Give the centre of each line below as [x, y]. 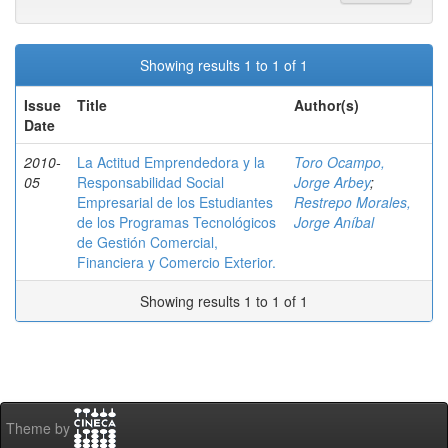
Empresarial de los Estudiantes [175, 202]
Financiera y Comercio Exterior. [176, 262]
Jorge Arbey [332, 182]
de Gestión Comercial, [147, 242]
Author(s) [326, 105]
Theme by [40, 428]
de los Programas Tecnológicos [176, 222]
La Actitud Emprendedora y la [171, 162]
